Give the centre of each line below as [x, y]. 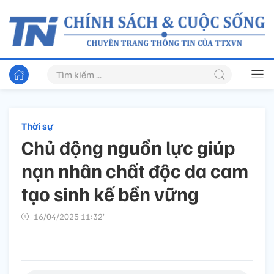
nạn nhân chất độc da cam [135, 170]
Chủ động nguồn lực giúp [128, 147]
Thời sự [37, 126]
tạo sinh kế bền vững [110, 194]
